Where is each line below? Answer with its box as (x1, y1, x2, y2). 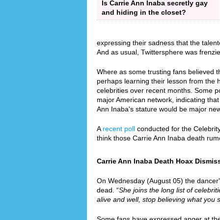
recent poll (103, 124, 135, 133)
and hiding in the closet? (102, 8, 186, 16)
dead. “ (97, 186, 119, 194)
